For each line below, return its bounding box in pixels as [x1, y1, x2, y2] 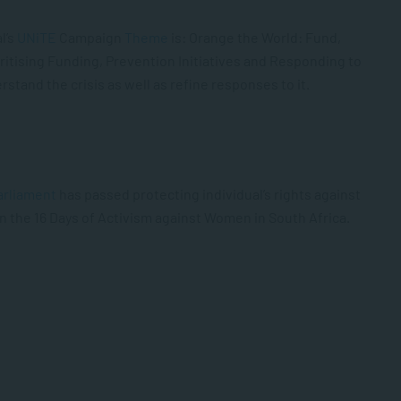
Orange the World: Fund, [189, 29, 341, 46]
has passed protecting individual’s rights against [56, 185, 361, 202]
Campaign [56, 29, 124, 46]
